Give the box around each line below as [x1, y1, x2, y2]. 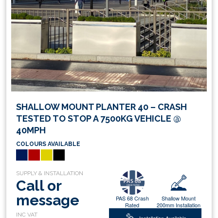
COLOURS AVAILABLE [16, 140, 81, 147]
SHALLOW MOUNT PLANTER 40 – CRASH [16, 101, 187, 112]
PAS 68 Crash [115, 194, 149, 202]
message [16, 192, 80, 209]
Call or [16, 177, 62, 195]
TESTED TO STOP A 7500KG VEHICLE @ [16, 113, 182, 124]
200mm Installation [156, 201, 200, 209]
